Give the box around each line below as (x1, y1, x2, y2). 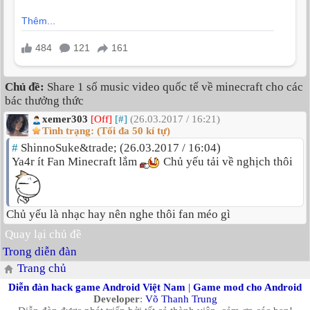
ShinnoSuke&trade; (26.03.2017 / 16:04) (18, 141, 221, 155)
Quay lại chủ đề (5, 228, 82, 241)
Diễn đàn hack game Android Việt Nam (8, 281, 185, 293)
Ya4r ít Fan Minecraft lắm (12, 155, 140, 169)
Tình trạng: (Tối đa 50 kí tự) (42, 125, 170, 136)
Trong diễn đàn (3, 245, 77, 259)
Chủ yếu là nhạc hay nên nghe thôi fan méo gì (6, 208, 230, 221)
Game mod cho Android (193, 281, 302, 293)
